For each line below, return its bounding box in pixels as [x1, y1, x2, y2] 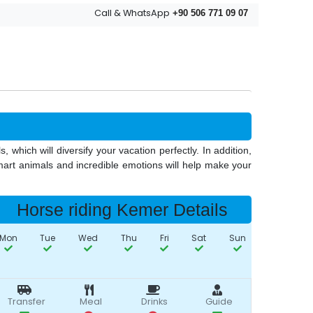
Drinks [141, 296, 168, 308]
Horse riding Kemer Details [17, 200, 228, 219]
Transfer [7, 296, 45, 308]
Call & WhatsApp [94, 7, 170, 19]
